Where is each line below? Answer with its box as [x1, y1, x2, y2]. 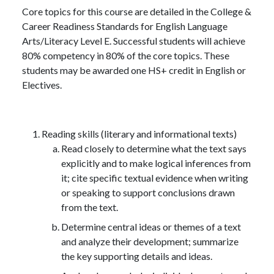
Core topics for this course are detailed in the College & [22, 5, 251, 17]
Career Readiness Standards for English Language [22, 20, 228, 32]
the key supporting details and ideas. [61, 250, 212, 262]
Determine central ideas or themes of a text [61, 220, 241, 232]
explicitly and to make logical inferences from [61, 157, 251, 169]
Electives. [22, 78, 62, 91]
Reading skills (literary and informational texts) [42, 127, 237, 139]
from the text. [61, 201, 118, 213]
